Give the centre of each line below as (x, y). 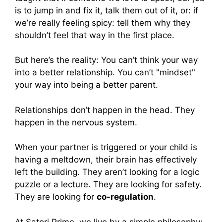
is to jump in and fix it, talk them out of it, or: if (107, 10)
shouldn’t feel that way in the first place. (95, 35)
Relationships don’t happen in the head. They (105, 110)
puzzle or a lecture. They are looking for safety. (108, 185)
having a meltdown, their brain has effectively (106, 160)
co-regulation (125, 197)
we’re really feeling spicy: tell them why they (103, 23)
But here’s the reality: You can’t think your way (106, 60)
